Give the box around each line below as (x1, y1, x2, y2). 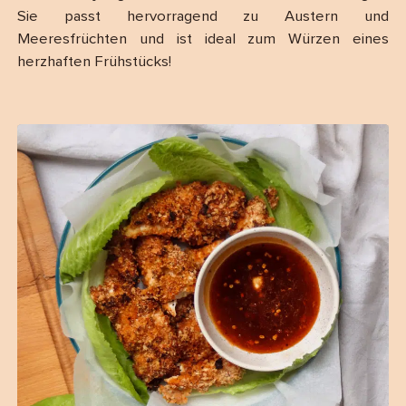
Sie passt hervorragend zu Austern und (16, 9, 390, 25)
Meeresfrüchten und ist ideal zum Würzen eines (16, 32, 390, 48)
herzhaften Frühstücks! (16, 54, 171, 71)
